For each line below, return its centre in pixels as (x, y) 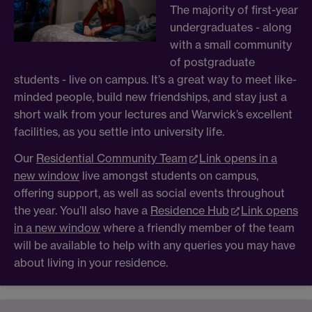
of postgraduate (212, 62)
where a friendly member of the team (197, 227)
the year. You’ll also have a (82, 210)
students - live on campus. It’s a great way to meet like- (155, 79)
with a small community (231, 44)
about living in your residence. (91, 262)
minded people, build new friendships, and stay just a (150, 96)
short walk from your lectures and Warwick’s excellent (153, 114)
